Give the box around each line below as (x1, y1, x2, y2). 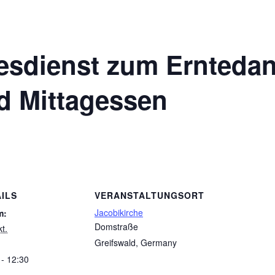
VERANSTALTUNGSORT (95, 189, 204, 202)
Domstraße (95, 220, 138, 233)
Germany (141, 236, 177, 249)
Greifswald (95, 236, 136, 249)
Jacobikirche (95, 206, 143, 219)
